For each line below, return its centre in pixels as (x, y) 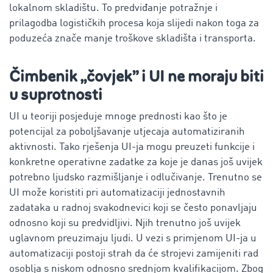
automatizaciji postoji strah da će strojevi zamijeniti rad (134, 253)
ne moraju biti (214, 76)
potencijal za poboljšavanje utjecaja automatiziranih (127, 132)
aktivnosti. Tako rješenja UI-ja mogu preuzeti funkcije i (132, 147)
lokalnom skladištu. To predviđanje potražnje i (113, 8)
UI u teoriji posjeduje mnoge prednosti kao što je (118, 116)
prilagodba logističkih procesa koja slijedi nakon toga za (134, 23)
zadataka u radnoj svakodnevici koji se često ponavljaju (133, 208)
